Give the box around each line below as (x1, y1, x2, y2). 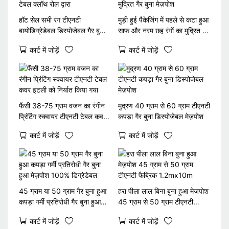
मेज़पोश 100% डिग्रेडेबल (18, 208, 85, 217)
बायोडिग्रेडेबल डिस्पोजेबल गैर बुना (18, 26, 105, 35)
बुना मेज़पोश (118, 37, 148, 46)
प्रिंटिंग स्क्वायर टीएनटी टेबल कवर (18, 111, 106, 121)
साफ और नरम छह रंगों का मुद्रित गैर (118, 26, 209, 35)
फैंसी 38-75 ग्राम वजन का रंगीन (18, 101, 105, 110)
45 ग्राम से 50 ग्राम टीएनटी (118, 197, 193, 206)
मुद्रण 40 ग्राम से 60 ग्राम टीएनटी (118, 101, 210, 110)
